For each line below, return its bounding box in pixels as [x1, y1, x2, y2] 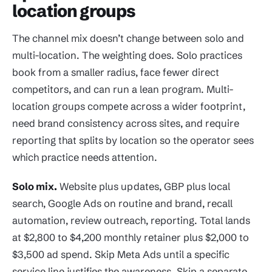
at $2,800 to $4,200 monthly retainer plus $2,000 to [12, 231, 249, 244]
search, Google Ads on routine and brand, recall [12, 197, 233, 210]
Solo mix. [12, 180, 57, 193]
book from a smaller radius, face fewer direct [12, 66, 219, 79]
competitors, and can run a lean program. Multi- [12, 83, 234, 96]
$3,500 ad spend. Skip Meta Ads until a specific [12, 248, 229, 261]
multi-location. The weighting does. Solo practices [12, 49, 242, 62]
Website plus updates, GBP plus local [57, 180, 230, 193]
